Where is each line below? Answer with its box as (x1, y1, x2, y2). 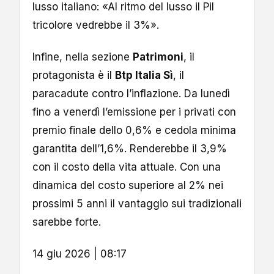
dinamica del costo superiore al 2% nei (32, 179, 223, 191)
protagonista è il (32, 68, 115, 81)
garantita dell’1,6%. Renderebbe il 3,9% (32, 142, 227, 155)
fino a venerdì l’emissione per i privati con (32, 105, 236, 118)
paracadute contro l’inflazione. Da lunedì (32, 87, 230, 100)
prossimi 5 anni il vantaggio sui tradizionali (32, 197, 242, 210)
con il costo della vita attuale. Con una (32, 160, 221, 173)
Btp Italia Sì (115, 68, 173, 81)
